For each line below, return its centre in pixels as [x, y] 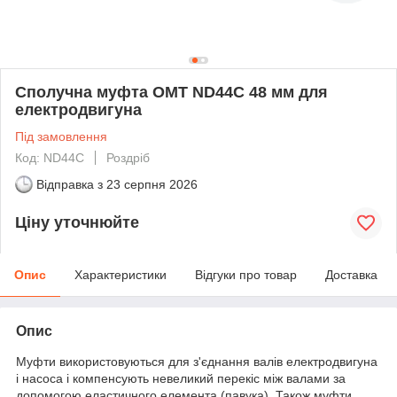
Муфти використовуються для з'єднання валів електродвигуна [197, 361]
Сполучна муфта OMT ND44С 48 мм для [171, 92]
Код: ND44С [50, 157]
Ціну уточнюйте [77, 223]
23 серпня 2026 [152, 184]
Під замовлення [61, 136]
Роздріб [128, 157]
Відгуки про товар [246, 274]
